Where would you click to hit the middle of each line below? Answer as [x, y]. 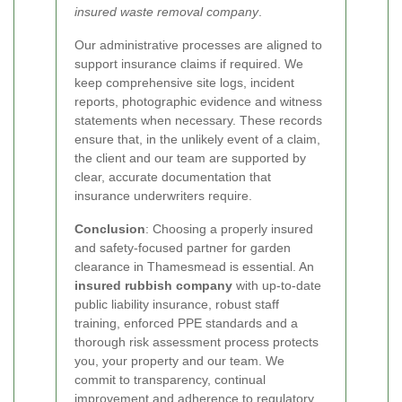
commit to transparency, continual [170, 379]
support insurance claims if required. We [189, 63]
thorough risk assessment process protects [197, 341]
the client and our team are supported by [190, 157]
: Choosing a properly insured [229, 228]
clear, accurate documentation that [173, 176]
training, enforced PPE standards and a [186, 323]
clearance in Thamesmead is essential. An [194, 266]
